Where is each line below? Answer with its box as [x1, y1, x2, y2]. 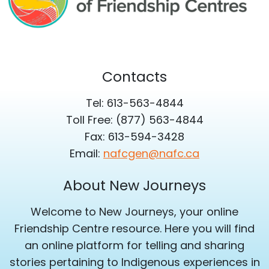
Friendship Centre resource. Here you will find [14, 221, 255, 237]
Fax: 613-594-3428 [85, 129, 184, 145]
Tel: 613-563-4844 [85, 95, 184, 111]
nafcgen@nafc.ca [103, 146, 199, 162]
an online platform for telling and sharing [25, 238, 244, 253]
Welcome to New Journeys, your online [31, 204, 238, 220]
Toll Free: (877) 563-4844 [65, 112, 204, 128]
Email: [70, 146, 103, 162]
